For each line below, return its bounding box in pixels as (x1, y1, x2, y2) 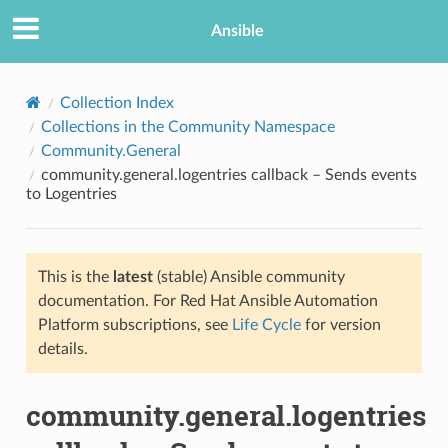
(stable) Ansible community (152, 268, 345, 285)
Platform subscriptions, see (37, 316, 232, 333)
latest (112, 268, 153, 285)
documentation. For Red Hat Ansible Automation (37, 292, 378, 309)
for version (300, 316, 381, 333)
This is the (37, 268, 113, 285)
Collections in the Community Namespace (40, 118, 335, 135)
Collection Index (59, 94, 174, 111)
